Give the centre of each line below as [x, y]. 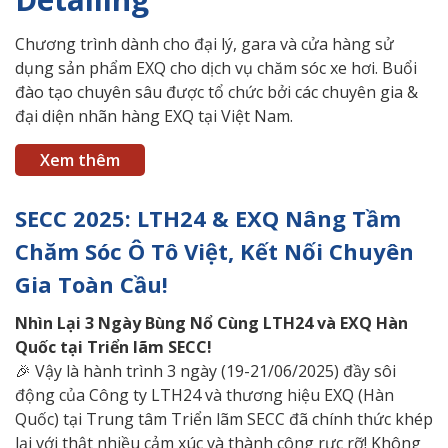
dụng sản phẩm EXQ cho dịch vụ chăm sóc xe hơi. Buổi [216, 68]
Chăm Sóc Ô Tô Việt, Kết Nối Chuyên [214, 251]
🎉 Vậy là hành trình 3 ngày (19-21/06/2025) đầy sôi [205, 371]
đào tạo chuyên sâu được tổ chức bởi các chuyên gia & [216, 92]
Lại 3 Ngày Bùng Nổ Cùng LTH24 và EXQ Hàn [232, 323]
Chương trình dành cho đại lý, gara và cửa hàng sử [204, 44]
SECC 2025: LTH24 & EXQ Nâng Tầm [208, 218]
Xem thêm [80, 160]
